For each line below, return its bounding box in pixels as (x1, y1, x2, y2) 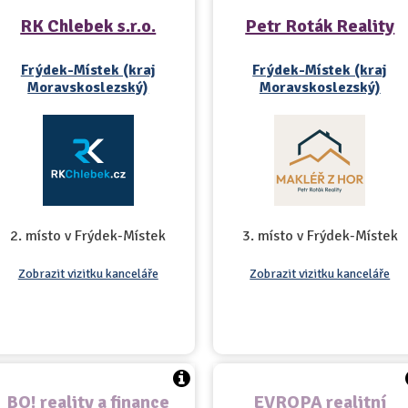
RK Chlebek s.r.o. (20, 15, 157, 37)
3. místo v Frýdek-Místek (241, 227, 398, 245)
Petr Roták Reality (245, 15, 395, 37)
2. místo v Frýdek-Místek (10, 227, 167, 245)
